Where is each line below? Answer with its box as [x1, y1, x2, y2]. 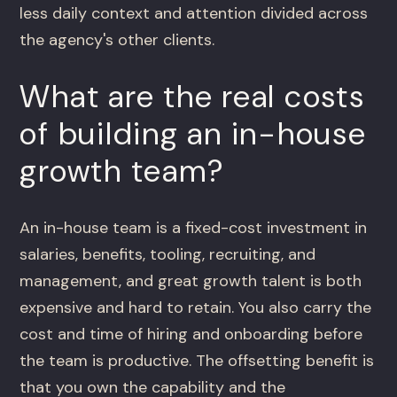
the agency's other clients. [19, 29, 215, 51]
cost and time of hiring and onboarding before [19, 323, 363, 346]
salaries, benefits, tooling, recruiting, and [19, 244, 316, 266]
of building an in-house [19, 113, 367, 155]
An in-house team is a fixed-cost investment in [19, 217, 368, 239]
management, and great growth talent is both [19, 270, 362, 292]
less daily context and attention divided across [19, 3, 369, 25]
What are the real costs [19, 76, 365, 118]
